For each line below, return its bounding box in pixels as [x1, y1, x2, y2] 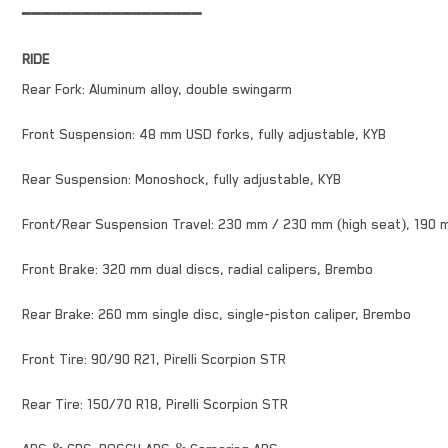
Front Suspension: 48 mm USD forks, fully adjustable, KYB [22, 126, 386, 143]
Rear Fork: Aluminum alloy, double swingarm [22, 81, 292, 98]
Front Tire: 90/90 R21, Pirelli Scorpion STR [22, 351, 286, 368]
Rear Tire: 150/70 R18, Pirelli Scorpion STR [22, 396, 288, 413]
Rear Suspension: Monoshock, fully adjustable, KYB [22, 171, 341, 188]
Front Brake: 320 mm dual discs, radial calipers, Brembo [22, 261, 373, 278]
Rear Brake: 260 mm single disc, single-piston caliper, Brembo [22, 306, 411, 323]
